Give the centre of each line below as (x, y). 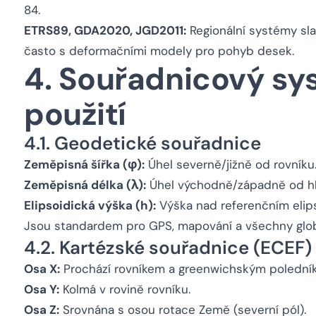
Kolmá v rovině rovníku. (125, 289)
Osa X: (42, 269)
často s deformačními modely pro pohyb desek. (159, 51)
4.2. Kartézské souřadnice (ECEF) (168, 248)
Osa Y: (42, 289)
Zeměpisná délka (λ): (85, 185)
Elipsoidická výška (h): (90, 205)
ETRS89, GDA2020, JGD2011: (105, 30)
